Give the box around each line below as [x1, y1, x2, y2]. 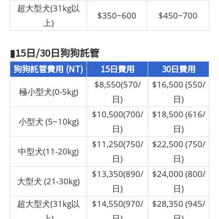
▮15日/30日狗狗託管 [10, 45, 99, 60]
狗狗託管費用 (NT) [14, 63, 83, 75]
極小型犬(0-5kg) [19, 86, 78, 98]
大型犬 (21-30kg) [17, 175, 80, 187]
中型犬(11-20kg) [18, 146, 79, 157]
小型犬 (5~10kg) [18, 116, 79, 128]
